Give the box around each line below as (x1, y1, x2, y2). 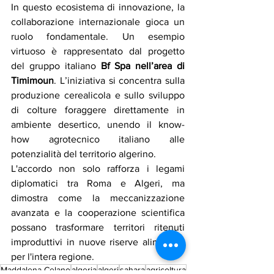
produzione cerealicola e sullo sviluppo (11, 89, 185, 100)
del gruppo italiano (11, 60, 101, 71)
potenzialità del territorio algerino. (11, 148, 156, 159)
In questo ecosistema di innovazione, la (11, 1, 185, 12)
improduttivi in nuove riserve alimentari (11, 236, 185, 247)
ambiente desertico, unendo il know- (11, 119, 185, 130)
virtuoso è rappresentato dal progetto (11, 45, 185, 56)
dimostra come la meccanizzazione (11, 192, 185, 203)
